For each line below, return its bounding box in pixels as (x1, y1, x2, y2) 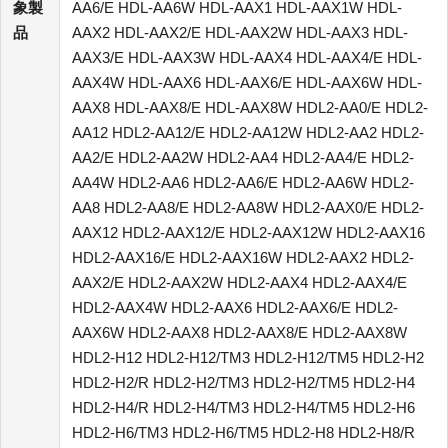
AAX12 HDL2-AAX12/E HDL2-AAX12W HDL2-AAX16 (72, 223, 425, 241)
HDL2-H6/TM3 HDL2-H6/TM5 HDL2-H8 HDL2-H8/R (72, 423, 415, 441)
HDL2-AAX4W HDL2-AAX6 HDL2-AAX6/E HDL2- (72, 298, 398, 316)
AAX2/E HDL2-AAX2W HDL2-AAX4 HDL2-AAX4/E (72, 273, 407, 291)
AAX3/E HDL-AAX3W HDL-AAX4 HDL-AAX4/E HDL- (72, 48, 422, 66)
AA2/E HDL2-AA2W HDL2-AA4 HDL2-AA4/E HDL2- (72, 148, 414, 166)
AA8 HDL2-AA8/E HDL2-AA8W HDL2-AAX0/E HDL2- (72, 198, 424, 216)
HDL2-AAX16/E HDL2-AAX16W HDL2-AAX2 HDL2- (72, 248, 414, 266)
